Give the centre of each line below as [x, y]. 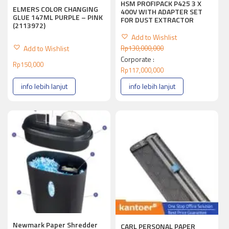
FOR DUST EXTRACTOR [157, 20]
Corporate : [138, 59]
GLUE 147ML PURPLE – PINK [58, 17]
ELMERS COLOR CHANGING [55, 9]
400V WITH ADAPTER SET [162, 12]
